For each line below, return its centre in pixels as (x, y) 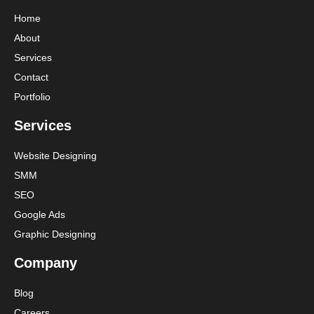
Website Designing (55, 156)
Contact (31, 77)
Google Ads (40, 215)
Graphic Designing (55, 234)
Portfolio (32, 97)
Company (46, 263)
